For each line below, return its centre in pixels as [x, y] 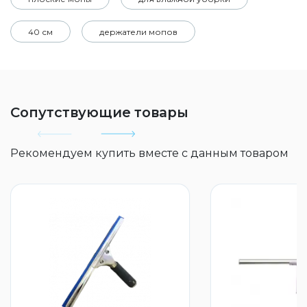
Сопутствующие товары [99, 112]
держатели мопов [138, 32]
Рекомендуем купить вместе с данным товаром [149, 153]
